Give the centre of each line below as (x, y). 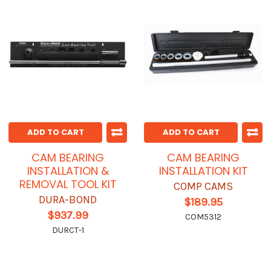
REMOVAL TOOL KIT (68, 184)
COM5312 (203, 217)
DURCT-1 (68, 230)
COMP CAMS (203, 187)
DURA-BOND (68, 200)
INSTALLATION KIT (203, 171)
